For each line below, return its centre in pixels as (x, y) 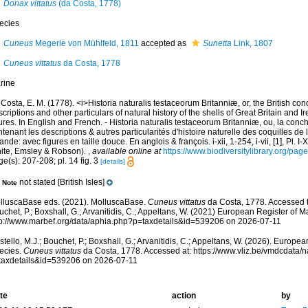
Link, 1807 (252, 43)
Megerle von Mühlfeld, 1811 (86, 43)
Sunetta (217, 43)
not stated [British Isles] (62, 183)
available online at (126, 151)
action (184, 296)
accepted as (163, 43)
